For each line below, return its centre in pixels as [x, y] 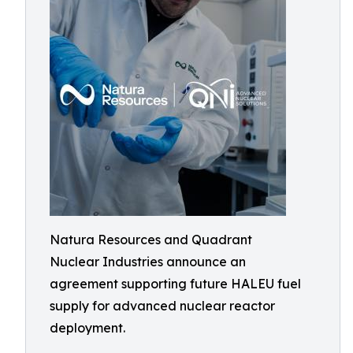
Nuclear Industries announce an [148, 262]
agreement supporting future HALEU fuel [175, 284]
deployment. [87, 328]
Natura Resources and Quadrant [151, 240]
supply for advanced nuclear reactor [162, 306]
